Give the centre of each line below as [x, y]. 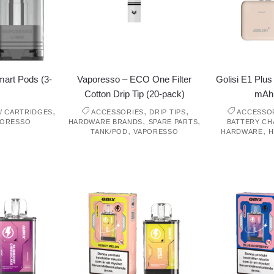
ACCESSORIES [117, 112]
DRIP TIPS [168, 112]
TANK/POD [109, 132]
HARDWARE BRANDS [106, 122]
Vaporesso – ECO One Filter [135, 80]
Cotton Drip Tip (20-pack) [134, 94]
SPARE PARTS [173, 122]
